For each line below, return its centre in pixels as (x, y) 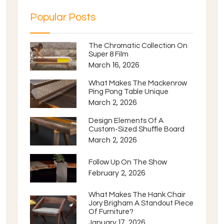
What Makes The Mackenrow (138, 83)
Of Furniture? (111, 212)
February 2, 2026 (117, 173)
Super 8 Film (109, 54)
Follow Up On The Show (128, 162)
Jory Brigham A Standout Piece (141, 203)
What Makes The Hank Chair (137, 195)
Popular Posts (63, 17)
